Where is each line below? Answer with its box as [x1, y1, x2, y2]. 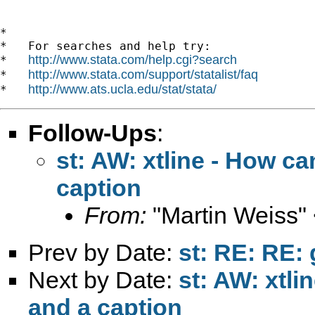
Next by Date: [28, 266, 179, 293]
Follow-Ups [28, 119, 157, 146]
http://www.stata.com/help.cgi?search [28, 52, 237, 67]
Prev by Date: [28, 238, 179, 266]
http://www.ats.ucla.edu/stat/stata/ [28, 82, 217, 96]
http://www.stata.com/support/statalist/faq [28, 67, 258, 82]
